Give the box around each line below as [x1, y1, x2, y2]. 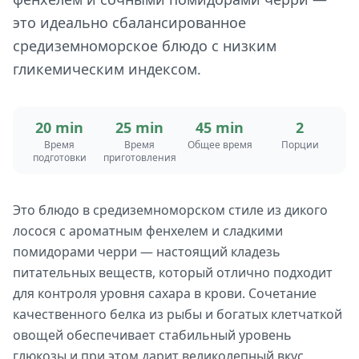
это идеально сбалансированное [13, 13, 246, 32]
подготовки [32, 151, 87, 164]
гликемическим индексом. [13, 59, 201, 79]
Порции [280, 138, 319, 151]
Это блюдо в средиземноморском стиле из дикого [13, 201, 328, 219]
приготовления [103, 151, 176, 164]
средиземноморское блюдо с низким [13, 36, 276, 55]
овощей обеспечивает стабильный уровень [13, 326, 292, 344]
